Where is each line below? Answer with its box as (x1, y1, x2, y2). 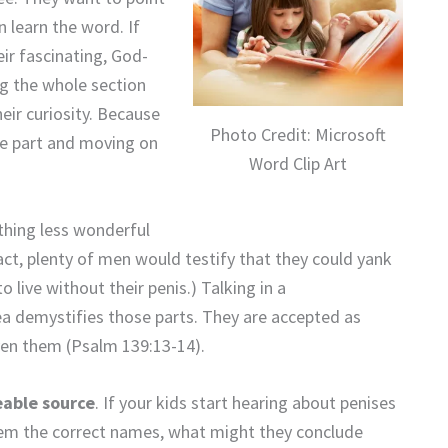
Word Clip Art (249, 152, 347, 176)
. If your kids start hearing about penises (95, 391, 396, 415)
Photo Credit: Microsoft (210, 123, 386, 147)
